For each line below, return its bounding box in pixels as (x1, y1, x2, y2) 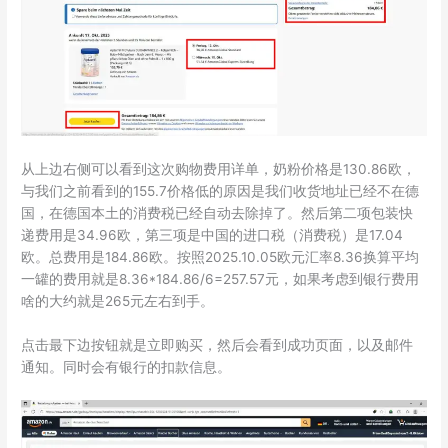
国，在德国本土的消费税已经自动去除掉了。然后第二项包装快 (21, 205, 414, 222)
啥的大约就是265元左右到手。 (21, 293, 215, 310)
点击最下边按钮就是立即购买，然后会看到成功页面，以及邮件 (21, 336, 414, 353)
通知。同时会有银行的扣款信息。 (21, 358, 232, 375)
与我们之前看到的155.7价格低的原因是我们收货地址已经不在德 (21, 183, 420, 200)
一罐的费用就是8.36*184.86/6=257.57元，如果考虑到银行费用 (21, 271, 420, 288)
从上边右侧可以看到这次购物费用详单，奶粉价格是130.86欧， (21, 161, 417, 178)
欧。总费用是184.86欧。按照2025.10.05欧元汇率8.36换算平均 (21, 249, 420, 266)
